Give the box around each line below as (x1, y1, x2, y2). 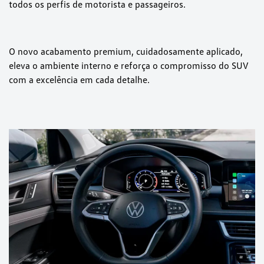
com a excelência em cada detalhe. (9, 73, 150, 85)
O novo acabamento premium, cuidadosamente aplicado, (9, 45, 243, 57)
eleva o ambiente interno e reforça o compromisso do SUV (9, 59, 248, 71)
